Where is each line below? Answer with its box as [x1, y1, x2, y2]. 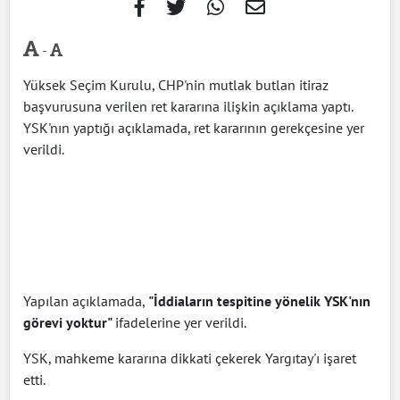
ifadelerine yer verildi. [115, 312, 246, 331]
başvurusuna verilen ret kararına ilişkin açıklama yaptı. [23, 96, 353, 115]
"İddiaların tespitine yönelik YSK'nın [148, 291, 371, 310]
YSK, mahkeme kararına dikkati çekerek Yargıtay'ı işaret [23, 348, 356, 367]
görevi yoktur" [23, 312, 115, 331]
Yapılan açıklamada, [23, 291, 148, 310]
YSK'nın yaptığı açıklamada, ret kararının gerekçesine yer [23, 118, 364, 137]
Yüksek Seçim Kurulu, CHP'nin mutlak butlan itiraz [23, 75, 329, 94]
